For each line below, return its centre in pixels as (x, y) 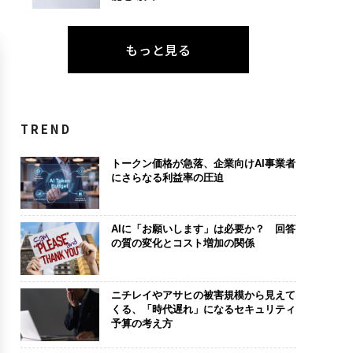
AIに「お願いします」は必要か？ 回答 (203, 229)
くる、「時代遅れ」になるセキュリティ (203, 309)
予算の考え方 (141, 323)
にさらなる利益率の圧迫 (167, 177)
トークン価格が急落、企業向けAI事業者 (203, 163)
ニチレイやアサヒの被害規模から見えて (203, 295)
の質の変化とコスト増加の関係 (182, 243)
